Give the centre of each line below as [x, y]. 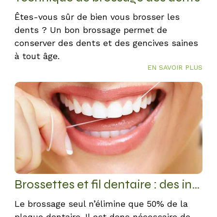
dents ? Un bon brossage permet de [91, 30]
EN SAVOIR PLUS [175, 67]
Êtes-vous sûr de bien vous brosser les [97, 17]
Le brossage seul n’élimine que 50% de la [101, 204]
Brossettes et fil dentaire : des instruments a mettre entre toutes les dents [196, 184]
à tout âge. [37, 56]
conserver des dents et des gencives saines [106, 43]
